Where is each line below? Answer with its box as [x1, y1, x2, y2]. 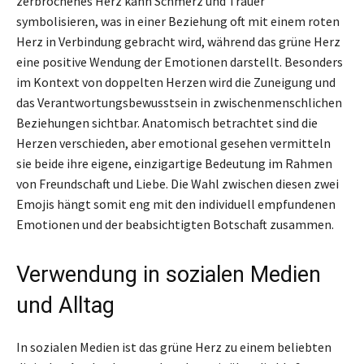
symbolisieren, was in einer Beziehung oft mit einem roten [16, 12, 340, 29]
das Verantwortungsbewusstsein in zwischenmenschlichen [16, 93, 342, 110]
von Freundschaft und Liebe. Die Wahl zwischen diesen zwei [16, 175, 339, 192]
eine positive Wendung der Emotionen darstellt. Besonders [16, 53, 343, 70]
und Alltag [16, 292, 115, 318]
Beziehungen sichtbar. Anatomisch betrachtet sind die [16, 114, 318, 131]
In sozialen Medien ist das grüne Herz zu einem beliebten [16, 338, 331, 355]
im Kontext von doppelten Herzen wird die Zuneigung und [16, 73, 336, 90]
